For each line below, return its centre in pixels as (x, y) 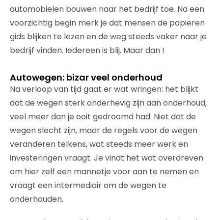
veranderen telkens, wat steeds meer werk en (99, 144)
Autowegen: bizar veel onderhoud (86, 77)
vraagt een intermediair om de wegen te (88, 185)
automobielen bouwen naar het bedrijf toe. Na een (107, 9)
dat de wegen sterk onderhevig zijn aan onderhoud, (108, 103)
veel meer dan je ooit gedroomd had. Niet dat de (103, 116)
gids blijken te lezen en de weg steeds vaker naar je (108, 36)
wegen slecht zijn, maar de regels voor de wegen (104, 130)
